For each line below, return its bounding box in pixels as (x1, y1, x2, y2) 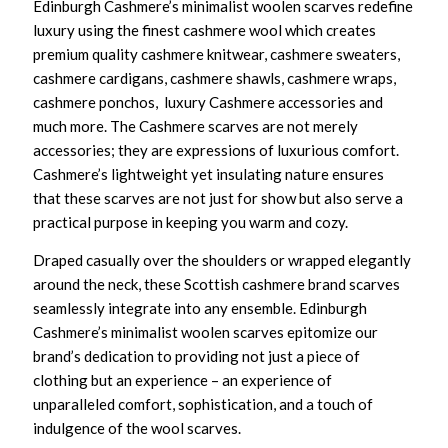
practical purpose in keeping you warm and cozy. (33, 213, 349, 231)
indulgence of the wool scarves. (33, 418, 242, 437)
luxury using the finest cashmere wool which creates (33, 21, 377, 39)
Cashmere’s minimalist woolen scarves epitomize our (33, 322, 379, 341)
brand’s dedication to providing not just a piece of (33, 346, 361, 365)
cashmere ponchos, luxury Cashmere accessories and (33, 93, 384, 111)
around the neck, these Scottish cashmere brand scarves (33, 274, 401, 293)
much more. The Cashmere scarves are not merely (33, 117, 359, 135)
